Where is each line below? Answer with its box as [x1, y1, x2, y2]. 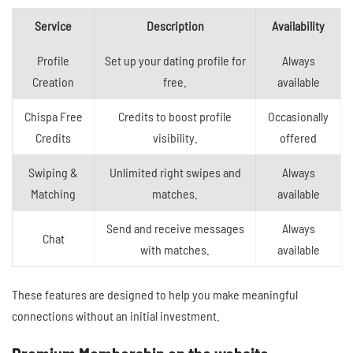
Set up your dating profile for [104, 52, 246, 68]
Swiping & [28, 164, 78, 180]
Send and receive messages [106, 220, 244, 236]
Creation [32, 73, 74, 89]
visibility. [152, 129, 198, 145]
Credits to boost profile [118, 108, 232, 124]
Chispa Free [24, 108, 83, 124]
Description [146, 17, 204, 33]
